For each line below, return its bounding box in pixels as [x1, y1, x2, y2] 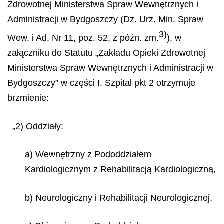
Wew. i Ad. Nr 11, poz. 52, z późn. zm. [7, 33, 159, 43]
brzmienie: [7, 93, 49, 103]
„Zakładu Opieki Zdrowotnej [95, 48, 205, 58]
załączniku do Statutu [7, 48, 95, 58]
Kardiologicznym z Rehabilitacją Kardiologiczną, [25, 164, 216, 174]
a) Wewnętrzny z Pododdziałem [25, 149, 151, 159]
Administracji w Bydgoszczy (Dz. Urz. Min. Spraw [7, 14, 203, 24]
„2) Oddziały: [12, 121, 63, 131]
